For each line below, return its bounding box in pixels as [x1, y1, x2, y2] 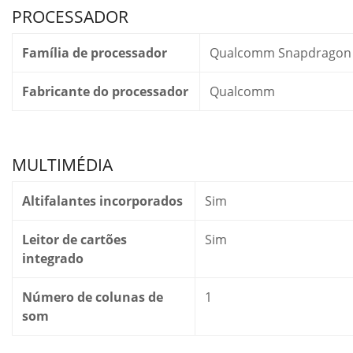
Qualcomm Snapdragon [210, 44, 351, 61]
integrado [22, 250, 84, 267]
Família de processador [22, 44, 167, 61]
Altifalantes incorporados [22, 192, 183, 210]
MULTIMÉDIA [12, 154, 113, 176]
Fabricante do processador [22, 83, 188, 100]
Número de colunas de [22, 288, 163, 306]
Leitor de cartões [22, 231, 127, 248]
